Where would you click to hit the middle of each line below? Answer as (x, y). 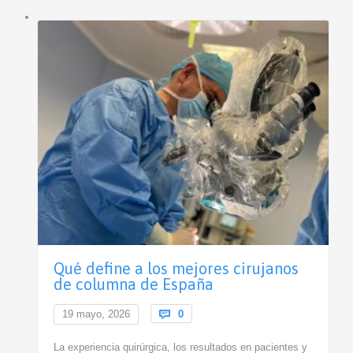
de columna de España (133, 284)
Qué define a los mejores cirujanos (176, 268)
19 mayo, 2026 (96, 314)
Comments (209, 313)
